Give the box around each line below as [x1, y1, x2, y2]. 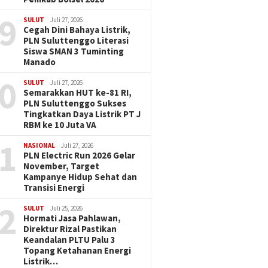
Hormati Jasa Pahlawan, [23, 212, 121, 224]
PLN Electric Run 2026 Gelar [23, 150, 136, 161]
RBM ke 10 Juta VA [23, 119, 97, 130]
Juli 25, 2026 [50, 204, 83, 212]
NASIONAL [23, 141, 56, 150]
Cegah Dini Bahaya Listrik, [23, 24, 131, 35]
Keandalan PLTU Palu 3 [23, 234, 116, 245]
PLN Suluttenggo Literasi [23, 35, 129, 46]
